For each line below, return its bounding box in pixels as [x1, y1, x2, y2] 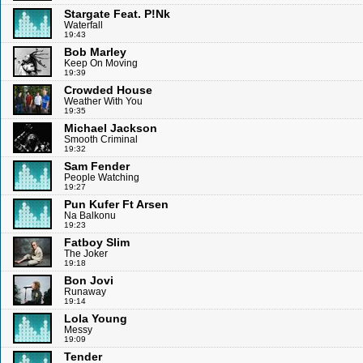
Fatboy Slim [64, 236, 130, 249]
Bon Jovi [64, 274, 113, 287]
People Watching [64, 172, 139, 183]
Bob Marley [64, 45, 126, 58]
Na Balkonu [64, 210, 116, 221]
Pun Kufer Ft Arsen [64, 198, 169, 211]
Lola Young [64, 312, 127, 325]
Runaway [64, 286, 106, 297]
